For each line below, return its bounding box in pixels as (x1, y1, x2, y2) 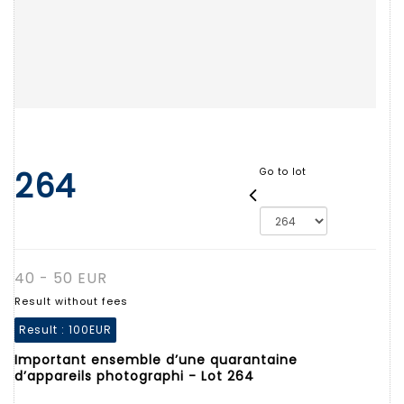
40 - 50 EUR (14, 267, 107, 289)
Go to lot (259, 164, 307, 179)
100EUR (69, 321, 112, 337)
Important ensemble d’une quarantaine (14, 350, 298, 369)
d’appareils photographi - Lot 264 (14, 366, 254, 385)
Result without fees (14, 293, 128, 308)
